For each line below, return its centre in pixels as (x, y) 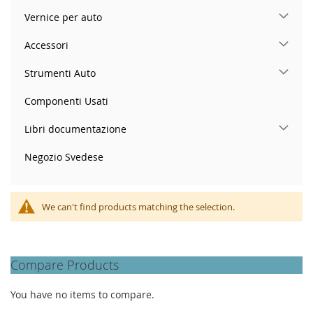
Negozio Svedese (64, 156)
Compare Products (65, 264)
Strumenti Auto (60, 73)
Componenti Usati (66, 101)
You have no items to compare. (82, 294)
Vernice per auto (63, 17)
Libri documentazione (75, 129)
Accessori (46, 45)
